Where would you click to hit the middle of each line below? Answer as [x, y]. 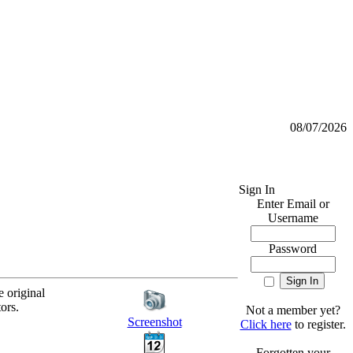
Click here [266, 324]
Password [293, 249]
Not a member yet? [293, 310]
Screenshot [154, 322]
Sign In [257, 190]
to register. [318, 324]
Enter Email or [293, 204]
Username [293, 218]
